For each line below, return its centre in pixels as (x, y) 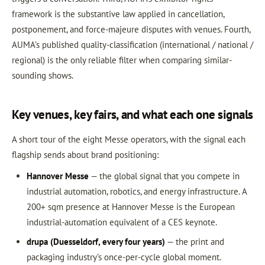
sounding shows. (43, 75)
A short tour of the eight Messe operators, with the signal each (129, 139)
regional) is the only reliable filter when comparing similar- (122, 60)
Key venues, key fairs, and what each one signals (132, 114)
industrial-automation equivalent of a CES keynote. (122, 222)
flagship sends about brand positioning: (85, 154)
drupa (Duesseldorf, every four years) (96, 242)
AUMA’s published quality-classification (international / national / (132, 44)
